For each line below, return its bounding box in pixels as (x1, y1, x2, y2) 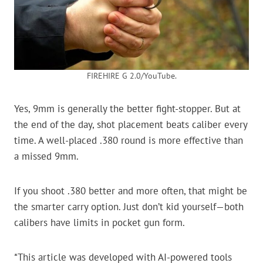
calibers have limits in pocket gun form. (14, 216, 185, 230)
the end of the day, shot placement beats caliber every (14, 118, 247, 131)
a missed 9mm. (14, 150, 79, 163)
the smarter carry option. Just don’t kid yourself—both (14, 200, 244, 214)
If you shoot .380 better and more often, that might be (14, 184, 247, 198)
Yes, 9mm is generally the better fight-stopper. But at (14, 102, 241, 116)
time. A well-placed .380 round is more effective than (14, 134, 243, 147)
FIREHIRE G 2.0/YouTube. (86, 70, 177, 82)
